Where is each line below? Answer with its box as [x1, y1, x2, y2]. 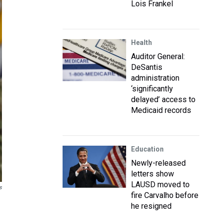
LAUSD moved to [131, 180, 190, 189]
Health [131, 39, 152, 46]
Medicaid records [131, 106, 191, 115]
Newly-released [131, 158, 186, 168]
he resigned [131, 201, 172, 211]
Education [131, 145, 164, 153]
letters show [131, 169, 174, 178]
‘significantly [131, 84, 173, 93]
